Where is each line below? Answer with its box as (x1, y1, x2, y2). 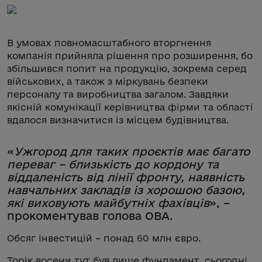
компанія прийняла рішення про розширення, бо (7, 50, 253, 61)
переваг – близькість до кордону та (7, 157, 219, 171)
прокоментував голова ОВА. (7, 209, 173, 222)
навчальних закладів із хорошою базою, (7, 183, 245, 196)
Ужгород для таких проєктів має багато (14, 144, 250, 158)
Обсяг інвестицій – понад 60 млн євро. (7, 232, 201, 243)
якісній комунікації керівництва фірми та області (7, 101, 253, 112)
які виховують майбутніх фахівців (7, 196, 209, 209)
